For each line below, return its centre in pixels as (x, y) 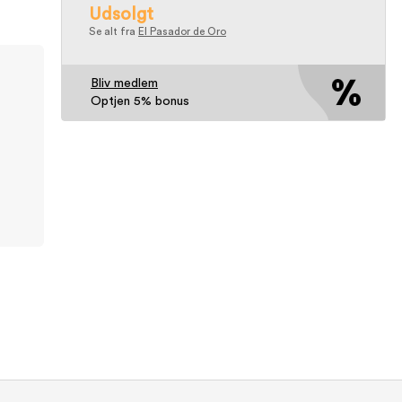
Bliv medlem (124, 83)
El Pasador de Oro (182, 31)
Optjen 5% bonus (140, 101)
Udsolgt (121, 14)
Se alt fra (114, 31)
